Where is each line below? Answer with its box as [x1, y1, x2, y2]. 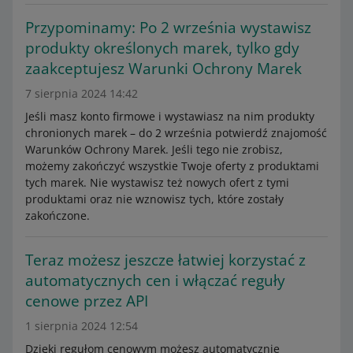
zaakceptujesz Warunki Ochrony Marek [25, 58, 302, 79]
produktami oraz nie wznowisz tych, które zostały [25, 191, 284, 206]
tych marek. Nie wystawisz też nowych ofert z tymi [25, 175, 289, 190]
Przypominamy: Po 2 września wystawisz [25, 17, 311, 38]
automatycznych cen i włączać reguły [25, 270, 285, 291]
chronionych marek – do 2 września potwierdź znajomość [25, 125, 327, 140]
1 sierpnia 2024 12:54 [25, 318, 138, 333]
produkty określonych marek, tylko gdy [25, 38, 299, 58]
